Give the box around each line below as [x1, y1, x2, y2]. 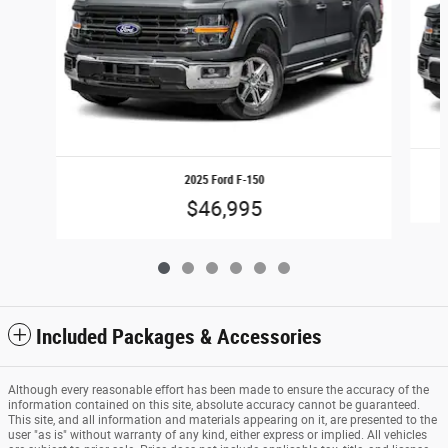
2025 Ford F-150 [183, 173, 264, 188]
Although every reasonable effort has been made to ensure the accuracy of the [8, 383, 429, 398]
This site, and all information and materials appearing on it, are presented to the [8, 413, 437, 428]
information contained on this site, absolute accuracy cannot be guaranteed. [8, 398, 420, 413]
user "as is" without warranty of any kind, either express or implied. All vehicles [8, 428, 427, 443]
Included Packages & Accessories [36, 325, 322, 350]
